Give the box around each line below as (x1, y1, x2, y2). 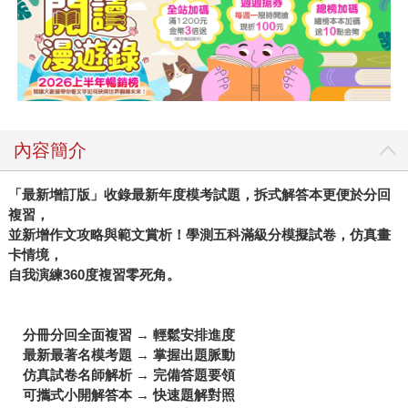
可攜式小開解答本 (22, 387, 132, 403)
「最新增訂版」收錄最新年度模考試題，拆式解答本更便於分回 (7, 187, 391, 203)
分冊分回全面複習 (22, 327, 132, 343)
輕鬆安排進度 (152, 327, 235, 343)
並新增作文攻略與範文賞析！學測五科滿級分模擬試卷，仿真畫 (7, 227, 391, 243)
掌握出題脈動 (152, 347, 235, 363)
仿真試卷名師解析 (22, 367, 132, 383)
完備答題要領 (152, 367, 235, 383)
